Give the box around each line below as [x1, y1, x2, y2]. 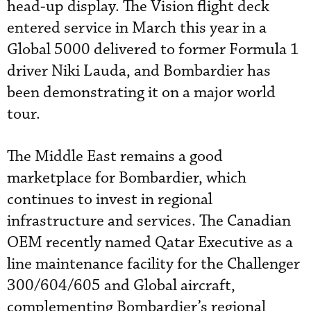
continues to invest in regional [7, 189, 212, 210]
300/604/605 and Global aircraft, [7, 275, 235, 296]
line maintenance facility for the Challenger [7, 253, 300, 274]
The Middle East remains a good [7, 146, 223, 167]
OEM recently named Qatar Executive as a [7, 232, 293, 253]
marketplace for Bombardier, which [7, 167, 246, 188]
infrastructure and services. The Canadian [7, 210, 291, 231]
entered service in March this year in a [7, 17, 267, 38]
